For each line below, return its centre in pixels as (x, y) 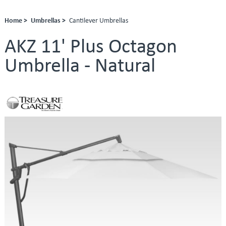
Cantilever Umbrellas (98, 21)
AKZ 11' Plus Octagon (91, 47)
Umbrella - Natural (80, 66)
